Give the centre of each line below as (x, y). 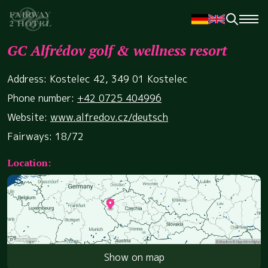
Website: (29, 117)
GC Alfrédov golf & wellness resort (117, 50)
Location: (29, 163)
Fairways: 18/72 (45, 136)
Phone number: (42, 98)
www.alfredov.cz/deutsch (109, 117)
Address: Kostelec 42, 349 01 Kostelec (98, 79)
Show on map (134, 257)
